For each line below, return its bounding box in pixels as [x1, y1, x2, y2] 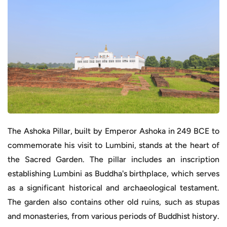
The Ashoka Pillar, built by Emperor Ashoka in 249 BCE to [8, 126, 219, 136]
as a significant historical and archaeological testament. [8, 182, 219, 193]
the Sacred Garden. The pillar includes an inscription [8, 154, 219, 164]
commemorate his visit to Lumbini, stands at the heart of [8, 140, 219, 150]
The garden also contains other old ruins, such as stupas [8, 197, 219, 207]
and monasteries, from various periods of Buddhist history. [8, 211, 219, 221]
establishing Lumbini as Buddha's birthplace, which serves [8, 168, 219, 178]
